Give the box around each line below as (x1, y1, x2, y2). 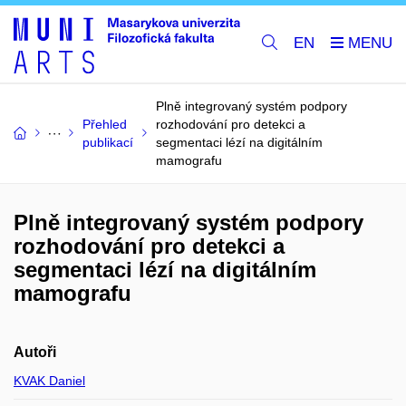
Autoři (14, 343, 56, 360)
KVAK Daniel (14, 372, 85, 388)
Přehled (82, 116, 127, 131)
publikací (82, 134, 133, 150)
